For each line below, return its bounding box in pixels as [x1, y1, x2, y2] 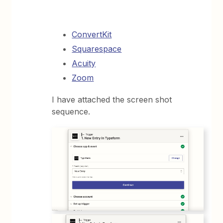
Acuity [72, 58, 96, 68]
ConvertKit [72, 29, 112, 39]
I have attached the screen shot [52, 94, 172, 105]
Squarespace [72, 43, 122, 54]
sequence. [52, 106, 93, 116]
